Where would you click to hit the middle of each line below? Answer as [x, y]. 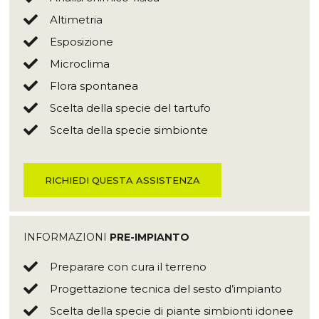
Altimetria [76, 20]
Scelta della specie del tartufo [130, 108]
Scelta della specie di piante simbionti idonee [172, 310]
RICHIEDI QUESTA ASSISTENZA [122, 181]
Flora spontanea [94, 86]
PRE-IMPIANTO [150, 237]
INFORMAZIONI [67, 237]
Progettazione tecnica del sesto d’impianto [166, 288]
